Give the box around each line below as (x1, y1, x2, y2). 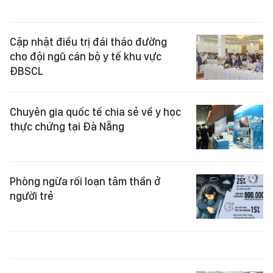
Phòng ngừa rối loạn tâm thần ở (10, 174, 160, 188)
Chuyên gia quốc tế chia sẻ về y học (10, 105, 181, 118)
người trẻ (10, 189, 54, 202)
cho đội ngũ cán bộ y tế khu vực (10, 50, 161, 63)
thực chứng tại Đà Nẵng (10, 119, 124, 133)
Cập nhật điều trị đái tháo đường (10, 35, 167, 49)
